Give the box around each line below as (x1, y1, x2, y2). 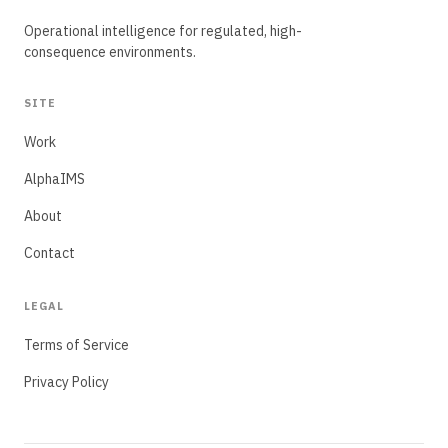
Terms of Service (24, 336, 129, 354)
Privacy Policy (24, 373, 109, 391)
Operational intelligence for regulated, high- (24, 22, 302, 40)
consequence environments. (24, 43, 196, 61)
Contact (24, 244, 75, 262)
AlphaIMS (24, 170, 85, 188)
